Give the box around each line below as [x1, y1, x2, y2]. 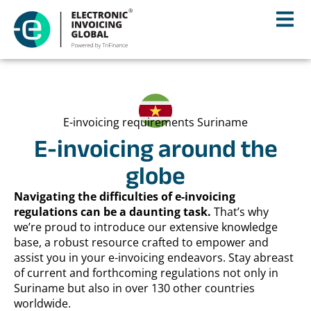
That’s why [214, 204, 269, 219]
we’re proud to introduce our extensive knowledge [14, 219, 278, 235]
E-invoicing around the [33, 135, 278, 162]
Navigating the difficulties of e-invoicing [14, 189, 235, 204]
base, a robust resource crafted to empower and [14, 235, 269, 250]
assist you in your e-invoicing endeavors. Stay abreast [14, 250, 294, 265]
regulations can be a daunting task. [14, 204, 214, 219]
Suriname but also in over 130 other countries [14, 280, 255, 296]
